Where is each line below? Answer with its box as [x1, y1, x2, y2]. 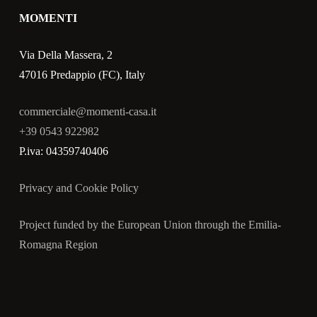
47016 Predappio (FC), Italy [19, 69, 146, 81]
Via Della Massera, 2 [19, 49, 113, 61]
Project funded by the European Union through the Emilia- [19, 219, 282, 231]
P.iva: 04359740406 [19, 145, 109, 157]
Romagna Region [19, 238, 98, 250]
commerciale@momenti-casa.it [19, 105, 157, 117]
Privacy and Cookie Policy [19, 182, 139, 194]
